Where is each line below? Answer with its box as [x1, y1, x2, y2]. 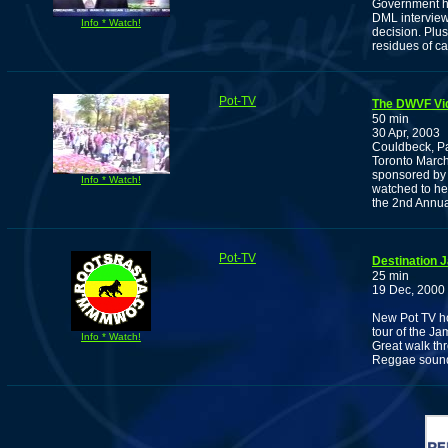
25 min [372, 269, 409, 283]
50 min [372, 112, 409, 126]
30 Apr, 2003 [372, 126, 440, 140]
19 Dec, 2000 [372, 283, 445, 297]
